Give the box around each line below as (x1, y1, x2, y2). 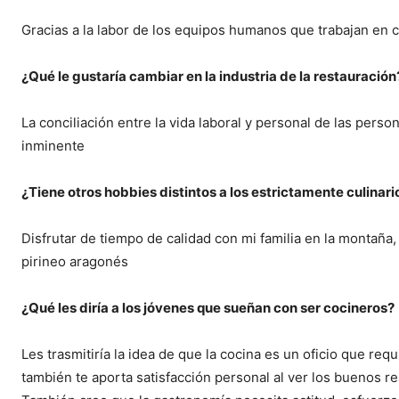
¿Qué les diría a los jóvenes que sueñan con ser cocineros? (21, 298, 395, 316)
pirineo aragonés (21, 252, 128, 270)
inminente (21, 136, 85, 154)
